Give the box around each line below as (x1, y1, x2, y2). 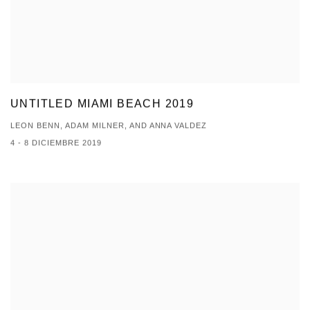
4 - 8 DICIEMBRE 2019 (10, 138, 102, 147)
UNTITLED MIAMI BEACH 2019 (10, 98, 194, 110)
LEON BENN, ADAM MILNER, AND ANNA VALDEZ (10, 121, 208, 130)
